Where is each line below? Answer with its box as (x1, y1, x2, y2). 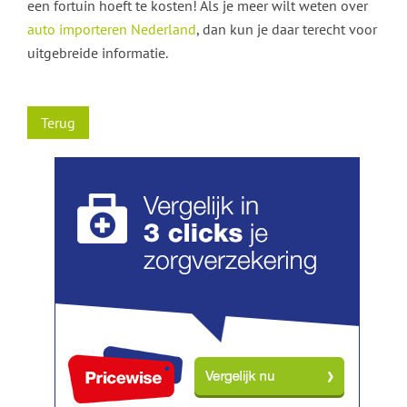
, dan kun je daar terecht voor (196, 20, 377, 38)
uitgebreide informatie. (27, 44, 168, 62)
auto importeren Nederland (27, 20, 196, 38)
